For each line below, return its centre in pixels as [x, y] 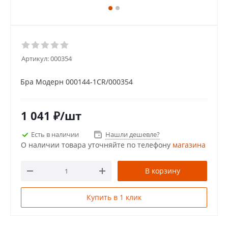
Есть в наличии [55, 134]
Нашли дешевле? [133, 134]
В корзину [162, 171]
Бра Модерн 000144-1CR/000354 [77, 82]
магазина [189, 145]
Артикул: [35, 59]
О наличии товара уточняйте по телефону [97, 145]
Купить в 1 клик [114, 197]
